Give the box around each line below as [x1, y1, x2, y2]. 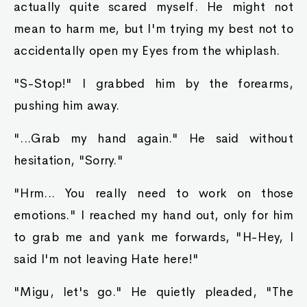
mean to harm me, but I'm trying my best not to [14, 21, 293, 36]
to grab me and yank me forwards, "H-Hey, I [14, 230, 293, 245]
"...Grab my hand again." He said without [14, 131, 293, 146]
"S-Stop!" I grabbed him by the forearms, [14, 76, 293, 91]
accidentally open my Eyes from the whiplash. [14, 43, 280, 58]
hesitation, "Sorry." [14, 153, 124, 168]
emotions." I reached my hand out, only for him [14, 208, 293, 223]
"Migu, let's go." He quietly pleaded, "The [14, 284, 293, 299]
